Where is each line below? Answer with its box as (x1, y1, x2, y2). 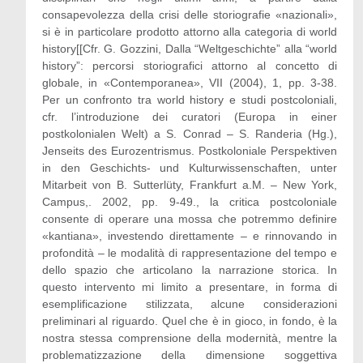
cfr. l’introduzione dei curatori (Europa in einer (41, 110, 338, 123)
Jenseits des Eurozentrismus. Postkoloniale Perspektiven (41, 144, 338, 157)
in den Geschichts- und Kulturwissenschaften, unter (41, 161, 338, 174)
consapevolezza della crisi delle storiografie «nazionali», (41, 8, 338, 21)
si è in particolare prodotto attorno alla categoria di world (41, 25, 338, 38)
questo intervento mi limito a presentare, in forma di (41, 280, 338, 293)
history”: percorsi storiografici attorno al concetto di (41, 59, 338, 72)
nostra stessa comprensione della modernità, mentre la (41, 331, 338, 344)
